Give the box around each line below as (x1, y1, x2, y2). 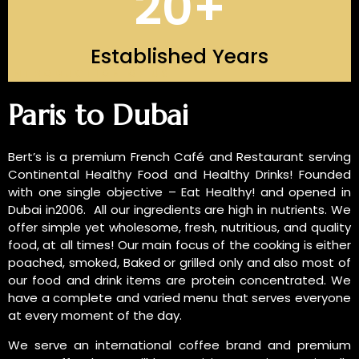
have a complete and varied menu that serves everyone (8, 288, 351, 306)
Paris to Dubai (8, 96, 188, 133)
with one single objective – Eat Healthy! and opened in (8, 183, 351, 200)
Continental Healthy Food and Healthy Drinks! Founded (8, 165, 351, 183)
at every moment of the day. (8, 306, 182, 324)
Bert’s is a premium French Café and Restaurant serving (8, 147, 351, 165)
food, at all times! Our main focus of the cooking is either (8, 236, 351, 253)
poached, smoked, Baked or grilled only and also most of (8, 253, 351, 271)
